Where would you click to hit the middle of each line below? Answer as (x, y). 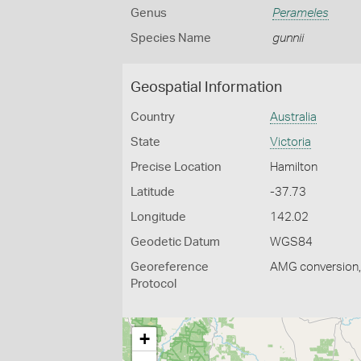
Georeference (170, 267)
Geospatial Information (206, 88)
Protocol (154, 284)
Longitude (158, 217)
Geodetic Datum (175, 242)
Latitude (153, 192)
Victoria (291, 142)
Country (153, 117)
